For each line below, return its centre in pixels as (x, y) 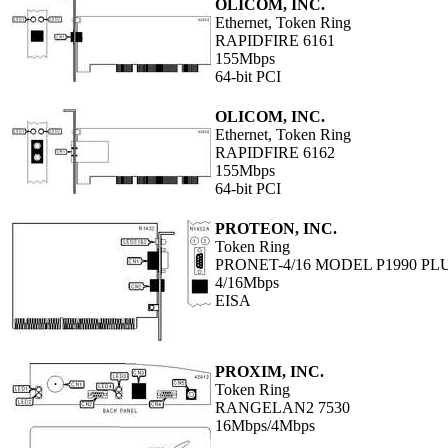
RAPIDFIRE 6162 (275, 153)
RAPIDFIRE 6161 (275, 41)
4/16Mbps (247, 283)
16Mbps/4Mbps (265, 426)
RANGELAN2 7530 (282, 408)
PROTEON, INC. (276, 229)
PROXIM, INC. (269, 372)
